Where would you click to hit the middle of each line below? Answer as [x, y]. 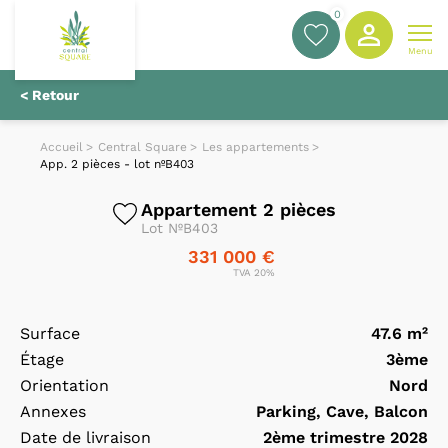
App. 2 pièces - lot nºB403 [117, 164]
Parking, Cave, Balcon [342, 411]
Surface [50, 333]
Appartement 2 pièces [238, 209]
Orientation [64, 385]
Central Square [142, 147]
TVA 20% [254, 272]
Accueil [61, 147]
